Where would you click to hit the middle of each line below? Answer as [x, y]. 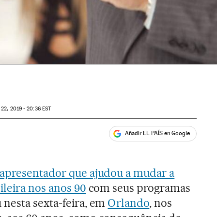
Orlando [129, 203]
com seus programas [138, 188]
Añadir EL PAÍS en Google [158, 133]
